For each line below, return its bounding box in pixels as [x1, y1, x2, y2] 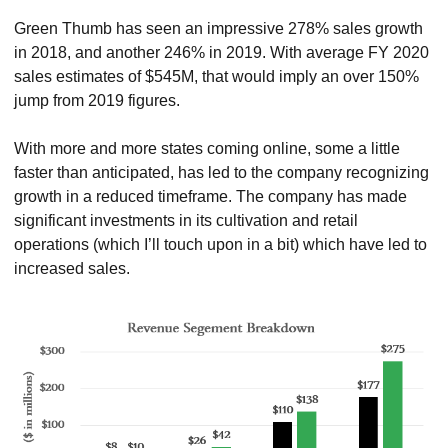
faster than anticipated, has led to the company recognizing [14, 163, 429, 181]
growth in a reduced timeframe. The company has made [14, 187, 407, 205]
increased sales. [14, 259, 130, 277]
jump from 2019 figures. [14, 91, 180, 109]
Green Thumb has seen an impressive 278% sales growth [14, 19, 423, 37]
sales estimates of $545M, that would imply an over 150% [14, 67, 419, 85]
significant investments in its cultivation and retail [14, 211, 358, 229]
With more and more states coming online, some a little [14, 139, 400, 157]
